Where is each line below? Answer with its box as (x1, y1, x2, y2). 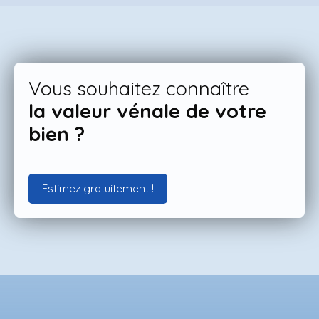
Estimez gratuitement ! (42, 181, 154, 196)
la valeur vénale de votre (28, 98, 266, 123)
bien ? (28, 121, 85, 146)
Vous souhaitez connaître (28, 75, 254, 100)
